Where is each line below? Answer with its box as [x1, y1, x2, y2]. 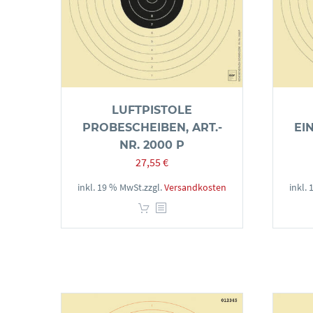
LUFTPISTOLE [112, 103, 192, 117]
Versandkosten [164, 181, 226, 194]
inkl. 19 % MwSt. [78, 181, 144, 194]
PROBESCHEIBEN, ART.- [82, 121, 222, 134]
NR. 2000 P [119, 138, 184, 152]
